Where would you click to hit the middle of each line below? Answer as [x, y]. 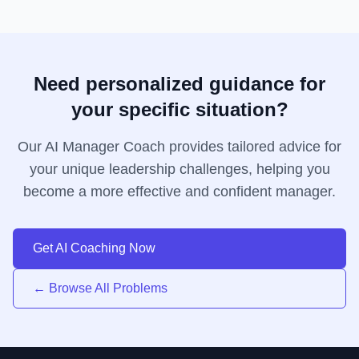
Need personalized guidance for [179, 84]
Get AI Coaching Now [94, 248]
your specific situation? [179, 109]
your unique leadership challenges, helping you [179, 169]
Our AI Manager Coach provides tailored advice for [179, 147]
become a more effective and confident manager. [179, 192]
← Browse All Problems [100, 288]
